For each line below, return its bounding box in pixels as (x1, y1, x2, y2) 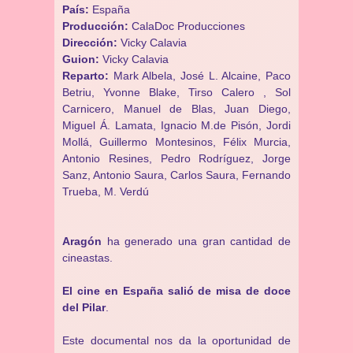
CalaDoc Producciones (132, 20, 245, 32)
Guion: (62, 53, 102, 65)
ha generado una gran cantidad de (102, 235, 291, 247)
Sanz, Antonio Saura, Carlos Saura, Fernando (62, 169, 291, 181)
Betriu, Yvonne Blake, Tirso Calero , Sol (62, 86, 291, 98)
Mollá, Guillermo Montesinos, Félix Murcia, (62, 136, 291, 148)
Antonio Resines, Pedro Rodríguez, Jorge (62, 152, 291, 165)
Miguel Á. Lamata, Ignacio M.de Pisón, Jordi (62, 119, 291, 132)
